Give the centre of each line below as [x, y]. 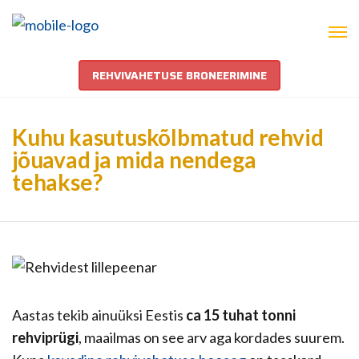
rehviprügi [45, 338]
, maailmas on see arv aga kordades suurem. [212, 338]
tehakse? [57, 182]
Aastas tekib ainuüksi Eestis [99, 315]
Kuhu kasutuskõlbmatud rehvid [168, 137]
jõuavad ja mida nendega [134, 159]
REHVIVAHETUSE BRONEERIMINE [179, 75]
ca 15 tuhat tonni [241, 315]
